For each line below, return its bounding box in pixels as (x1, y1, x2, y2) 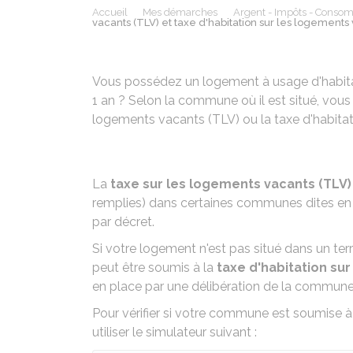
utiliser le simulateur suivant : (92, 325, 257, 340)
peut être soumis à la (92, 260, 217, 275)
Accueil (92, 6, 128, 18)
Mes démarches (143, 6, 218, 18)
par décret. (92, 214, 154, 229)
